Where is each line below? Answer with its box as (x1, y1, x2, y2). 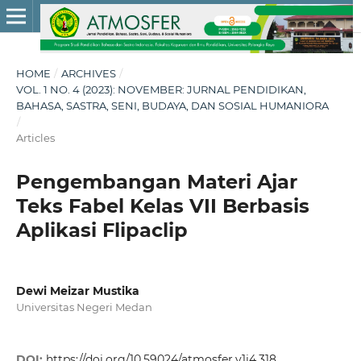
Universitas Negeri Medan (15, 300, 152, 313)
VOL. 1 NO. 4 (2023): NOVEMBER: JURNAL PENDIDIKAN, (15, 82, 306, 96)
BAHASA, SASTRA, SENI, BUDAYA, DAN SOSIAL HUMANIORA (15, 98, 329, 112)
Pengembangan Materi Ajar (15, 169, 297, 193)
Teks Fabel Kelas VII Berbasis (15, 193, 309, 218)
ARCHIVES (60, 66, 116, 80)
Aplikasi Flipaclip (15, 218, 188, 242)
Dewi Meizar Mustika (15, 283, 139, 298)
